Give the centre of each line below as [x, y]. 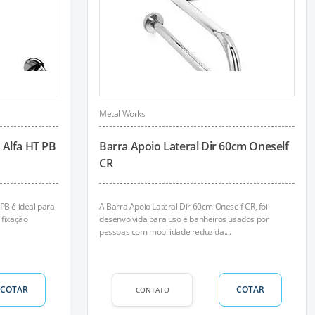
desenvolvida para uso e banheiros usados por [184, 219]
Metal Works [122, 114]
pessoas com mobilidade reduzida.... [166, 232]
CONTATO [152, 289]
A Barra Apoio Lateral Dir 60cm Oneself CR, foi [184, 206]
